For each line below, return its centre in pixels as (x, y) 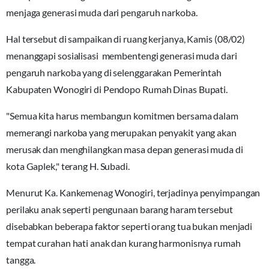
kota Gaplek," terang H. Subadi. (68, 166)
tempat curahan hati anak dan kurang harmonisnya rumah (123, 243)
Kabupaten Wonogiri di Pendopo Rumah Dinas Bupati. (117, 89)
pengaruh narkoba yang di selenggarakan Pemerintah (114, 72)
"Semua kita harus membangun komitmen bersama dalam (122, 115)
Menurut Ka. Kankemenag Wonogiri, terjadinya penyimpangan (133, 192)
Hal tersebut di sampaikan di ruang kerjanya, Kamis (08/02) (126, 38)
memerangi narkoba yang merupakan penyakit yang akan (121, 132)
